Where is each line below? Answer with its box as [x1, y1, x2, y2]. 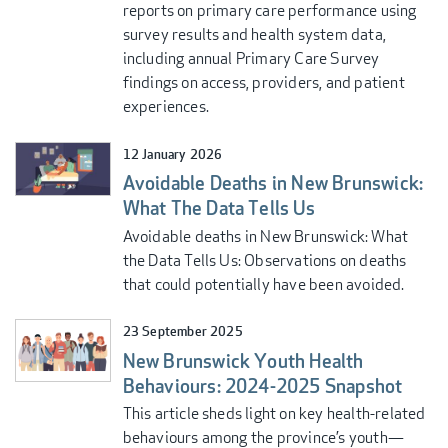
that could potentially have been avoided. [122, 273, 405, 295]
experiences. [122, 96, 209, 118]
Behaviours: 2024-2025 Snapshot [122, 374, 403, 398]
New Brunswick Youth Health [122, 349, 364, 373]
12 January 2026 [122, 144, 223, 163]
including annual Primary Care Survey [122, 48, 380, 70]
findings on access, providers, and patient [122, 72, 405, 94]
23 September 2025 [122, 322, 243, 340]
